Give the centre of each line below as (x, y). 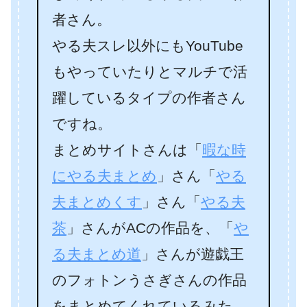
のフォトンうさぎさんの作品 (149, 280)
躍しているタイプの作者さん (149, 98)
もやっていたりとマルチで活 (150, 72)
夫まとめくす (97, 202)
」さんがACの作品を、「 (150, 228)
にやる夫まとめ (105, 176)
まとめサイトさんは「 (127, 150)
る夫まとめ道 (97, 254)
